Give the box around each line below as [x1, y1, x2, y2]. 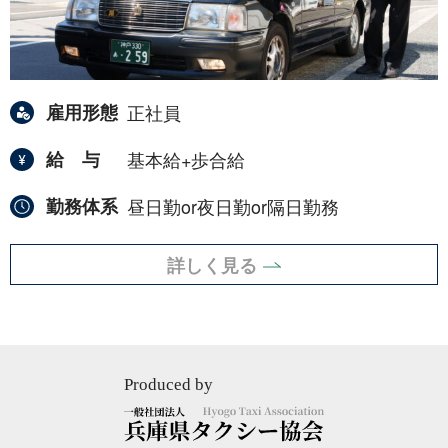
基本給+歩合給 [127, 146, 245, 173]
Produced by [124, 374, 213, 394]
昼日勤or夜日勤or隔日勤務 [127, 193, 339, 220]
